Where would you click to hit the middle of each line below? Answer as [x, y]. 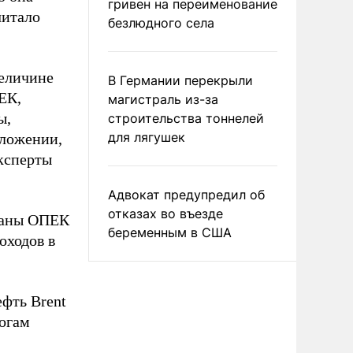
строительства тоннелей [186, 118]
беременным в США [170, 232]
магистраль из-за [163, 99]
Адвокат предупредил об [186, 195]
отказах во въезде [165, 214]
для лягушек [147, 137]
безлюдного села [161, 23]
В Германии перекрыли [180, 80]
